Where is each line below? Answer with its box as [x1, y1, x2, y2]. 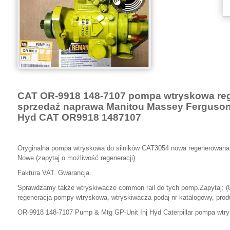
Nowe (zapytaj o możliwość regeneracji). [17, 154, 137, 162]
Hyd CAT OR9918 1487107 [17, 112, 141, 123]
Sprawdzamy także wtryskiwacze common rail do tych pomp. [17, 184, 200, 191]
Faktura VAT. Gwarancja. [17, 169, 91, 177]
